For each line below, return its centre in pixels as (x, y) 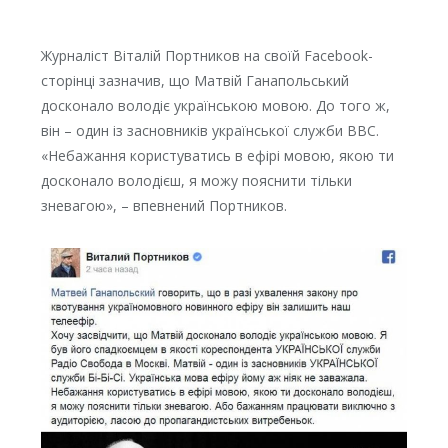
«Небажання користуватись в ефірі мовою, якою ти (217, 156)
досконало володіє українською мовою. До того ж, (215, 106)
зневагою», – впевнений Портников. (163, 206)
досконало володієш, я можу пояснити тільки (196, 181)
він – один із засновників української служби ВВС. (209, 131)
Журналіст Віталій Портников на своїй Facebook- (206, 56)
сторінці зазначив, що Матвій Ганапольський (194, 81)
